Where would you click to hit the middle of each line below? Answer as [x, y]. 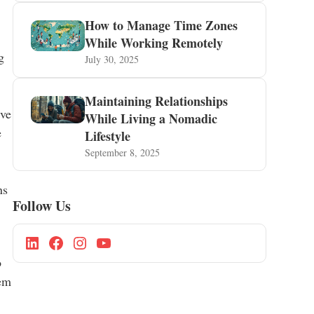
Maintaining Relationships [157, 101]
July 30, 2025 [112, 59]
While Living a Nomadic [151, 118]
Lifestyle [108, 136]
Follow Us [41, 206]
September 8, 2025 [123, 152]
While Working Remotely [154, 43]
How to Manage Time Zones [162, 25]
